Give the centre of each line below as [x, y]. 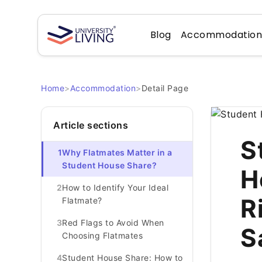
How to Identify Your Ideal [115, 187]
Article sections [91, 125]
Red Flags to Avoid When [113, 223]
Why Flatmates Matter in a [117, 152]
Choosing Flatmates [102, 235]
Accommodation [103, 88]
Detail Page [165, 88]
